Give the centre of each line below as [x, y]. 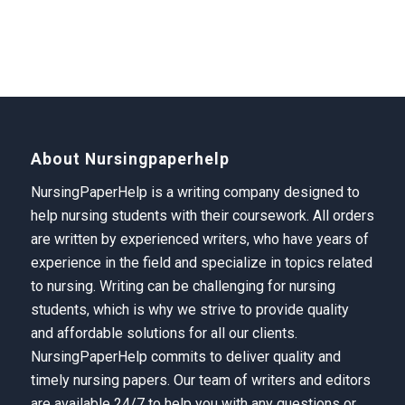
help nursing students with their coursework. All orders [202, 216]
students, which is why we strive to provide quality [189, 310]
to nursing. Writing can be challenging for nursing [183, 287]
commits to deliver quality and [244, 357]
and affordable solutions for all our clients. [164, 334]
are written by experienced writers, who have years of [199, 240]
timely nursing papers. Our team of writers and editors [200, 381]
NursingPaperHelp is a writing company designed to [195, 193]
